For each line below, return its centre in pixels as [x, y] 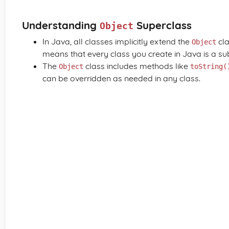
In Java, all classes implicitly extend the [117, 41]
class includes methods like [137, 66]
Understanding [61, 25]
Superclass [163, 25]
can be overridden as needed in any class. [121, 78]
